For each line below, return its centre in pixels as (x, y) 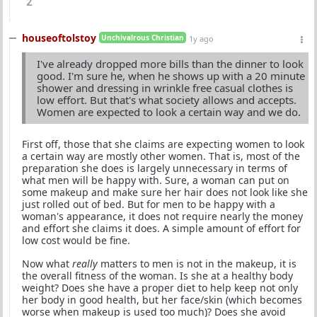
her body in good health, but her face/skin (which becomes (162, 299)
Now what (47, 263)
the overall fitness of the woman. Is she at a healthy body (157, 275)
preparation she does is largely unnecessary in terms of (155, 168)
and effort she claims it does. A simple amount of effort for (161, 228)
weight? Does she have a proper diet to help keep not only (160, 287)
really (85, 263)
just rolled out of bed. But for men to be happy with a (149, 204)
